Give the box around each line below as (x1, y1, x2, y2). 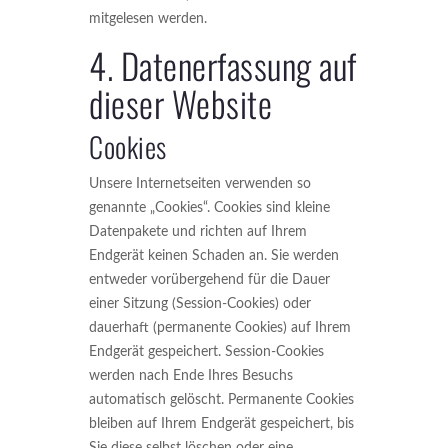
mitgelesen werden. (89, 12, 207, 26)
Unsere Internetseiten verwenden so (89, 177, 311, 191)
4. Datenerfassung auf (89, 39, 357, 91)
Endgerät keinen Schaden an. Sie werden (89, 249, 339, 263)
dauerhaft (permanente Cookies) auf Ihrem (89, 321, 351, 335)
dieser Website (89, 77, 272, 129)
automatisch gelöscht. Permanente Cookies (89, 393, 354, 407)
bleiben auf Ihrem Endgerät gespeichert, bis (89, 417, 354, 431)
